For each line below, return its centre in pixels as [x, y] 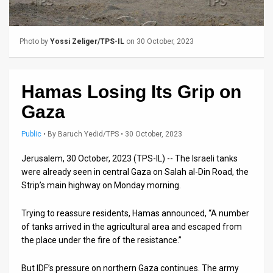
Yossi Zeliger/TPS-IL [87, 41]
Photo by [35, 41]
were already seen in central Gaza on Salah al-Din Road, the [135, 172]
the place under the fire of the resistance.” [101, 240]
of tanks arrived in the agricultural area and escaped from [132, 226]
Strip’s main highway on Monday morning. [101, 185]
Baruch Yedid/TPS [88, 134]
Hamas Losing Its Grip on [131, 91]
